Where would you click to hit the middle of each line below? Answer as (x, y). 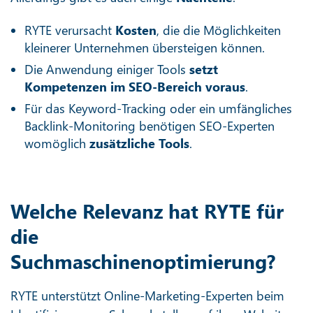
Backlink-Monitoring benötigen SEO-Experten (150, 125)
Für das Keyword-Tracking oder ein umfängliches (158, 108)
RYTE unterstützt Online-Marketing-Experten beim (147, 295)
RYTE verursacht (70, 30)
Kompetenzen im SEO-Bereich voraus (135, 86)
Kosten (136, 30)
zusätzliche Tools (139, 143)
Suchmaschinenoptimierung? (143, 261)
